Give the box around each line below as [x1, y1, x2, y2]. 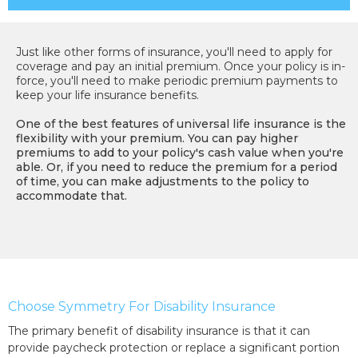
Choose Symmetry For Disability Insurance [8, 299, 276, 315]
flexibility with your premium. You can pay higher [16, 131, 298, 146]
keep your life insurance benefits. [16, 88, 199, 103]
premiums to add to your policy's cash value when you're [16, 145, 344, 161]
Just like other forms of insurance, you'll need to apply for [16, 45, 332, 60]
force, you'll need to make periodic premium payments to [16, 74, 338, 89]
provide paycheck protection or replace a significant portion [8, 340, 340, 356]
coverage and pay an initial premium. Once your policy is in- [16, 59, 345, 74]
